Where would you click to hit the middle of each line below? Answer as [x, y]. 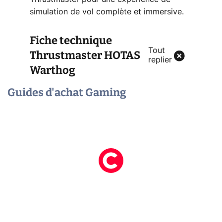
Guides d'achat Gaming [67, 92]
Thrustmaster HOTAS [85, 55]
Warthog [53, 70]
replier [160, 60]
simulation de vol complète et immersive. [107, 12]
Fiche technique [71, 40]
